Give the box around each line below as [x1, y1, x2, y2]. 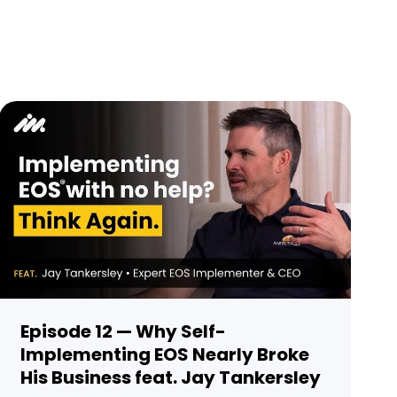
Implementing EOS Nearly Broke [19, 342, 309, 368]
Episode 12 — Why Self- [19, 319, 226, 345]
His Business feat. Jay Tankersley [19, 365, 321, 391]
